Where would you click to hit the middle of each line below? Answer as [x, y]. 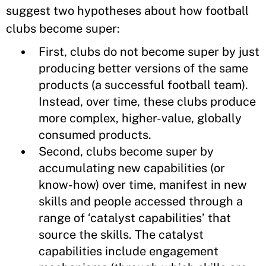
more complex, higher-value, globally [140, 118]
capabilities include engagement [129, 251]
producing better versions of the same [143, 68]
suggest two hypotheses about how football [127, 11]
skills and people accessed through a [141, 201]
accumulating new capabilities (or [132, 168]
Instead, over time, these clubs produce [147, 102]
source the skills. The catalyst [121, 235]
